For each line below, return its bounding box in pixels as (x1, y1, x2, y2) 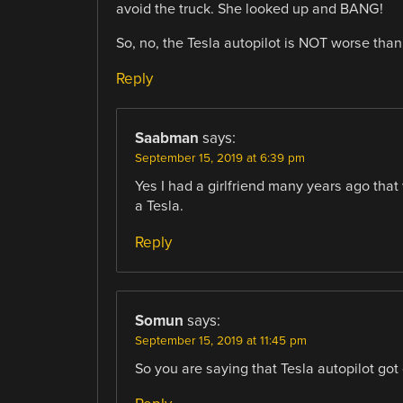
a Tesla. (134, 197, 184, 216)
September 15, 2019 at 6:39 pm (134, 151, 305, 166)
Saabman (134, 129, 199, 148)
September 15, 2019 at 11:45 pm (134, 333, 307, 348)
